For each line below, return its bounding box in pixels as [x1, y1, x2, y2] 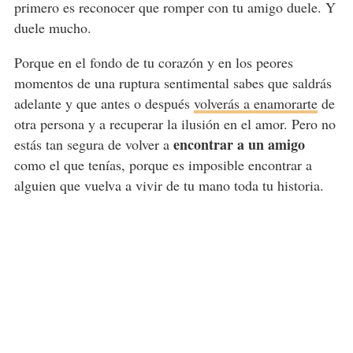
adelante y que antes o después [13, 94, 194, 113]
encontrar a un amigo [173, 134, 305, 155]
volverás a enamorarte [193, 94, 318, 113]
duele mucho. [13, 18, 91, 38]
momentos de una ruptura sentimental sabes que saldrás [13, 73, 332, 93]
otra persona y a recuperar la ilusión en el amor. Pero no [13, 114, 336, 134]
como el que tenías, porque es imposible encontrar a [13, 155, 312, 175]
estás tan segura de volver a [13, 135, 173, 154]
